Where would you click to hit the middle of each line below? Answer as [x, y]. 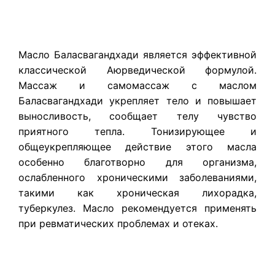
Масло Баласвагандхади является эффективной [137, 55]
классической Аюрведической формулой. [137, 70]
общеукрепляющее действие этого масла [137, 147]
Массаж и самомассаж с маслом [137, 86]
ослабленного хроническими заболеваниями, [137, 178]
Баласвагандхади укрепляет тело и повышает [137, 101]
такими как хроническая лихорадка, [137, 193]
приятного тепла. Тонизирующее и [137, 132]
